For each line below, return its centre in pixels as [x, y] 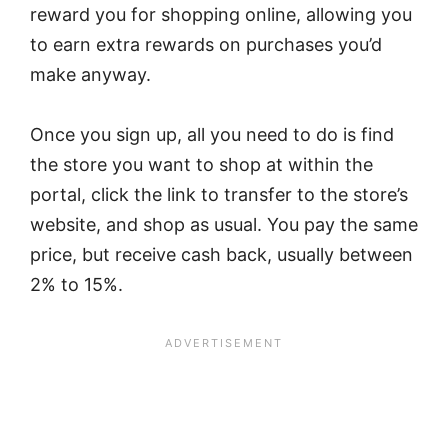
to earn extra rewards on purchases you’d [206, 44]
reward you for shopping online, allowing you [221, 14]
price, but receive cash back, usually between [221, 255]
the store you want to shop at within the [201, 165]
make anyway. [90, 74]
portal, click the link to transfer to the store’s [219, 195]
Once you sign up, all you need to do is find [212, 135]
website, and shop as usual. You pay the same [224, 225]
